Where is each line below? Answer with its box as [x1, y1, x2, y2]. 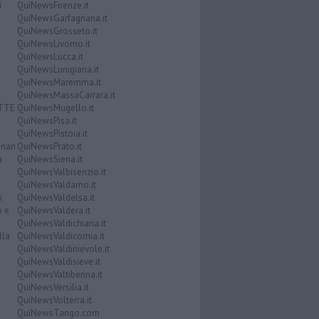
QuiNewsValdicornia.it [16, 230, 105, 242]
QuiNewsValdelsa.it [16, 192, 95, 204]
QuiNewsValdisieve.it [16, 256, 100, 268]
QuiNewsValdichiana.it [16, 217, 106, 229]
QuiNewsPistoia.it [16, 127, 88, 140]
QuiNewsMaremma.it [16, 76, 101, 88]
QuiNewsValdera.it [16, 204, 90, 216]
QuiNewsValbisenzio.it [16, 166, 106, 178]
